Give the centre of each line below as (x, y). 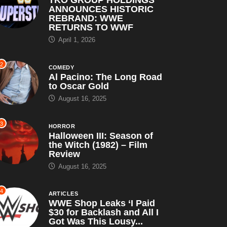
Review (64, 154)
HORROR (62, 126)
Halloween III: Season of (101, 136)
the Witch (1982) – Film (98, 145)
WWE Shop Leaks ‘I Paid (102, 203)
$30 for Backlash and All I (103, 212)
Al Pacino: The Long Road (105, 77)
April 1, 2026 (75, 40)
